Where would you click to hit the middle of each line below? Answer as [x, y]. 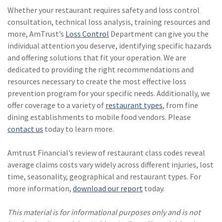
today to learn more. [79, 129]
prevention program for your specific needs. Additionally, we [109, 93]
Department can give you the [159, 33]
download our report [108, 188]
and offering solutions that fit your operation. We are [97, 57]
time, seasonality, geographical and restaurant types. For [104, 176]
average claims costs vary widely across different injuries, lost [111, 164]
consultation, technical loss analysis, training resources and [109, 22]
